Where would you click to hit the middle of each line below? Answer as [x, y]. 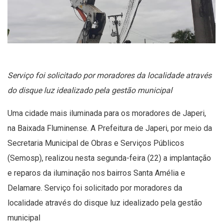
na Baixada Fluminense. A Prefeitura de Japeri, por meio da [110, 128]
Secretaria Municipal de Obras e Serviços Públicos [96, 143]
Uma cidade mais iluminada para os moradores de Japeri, [107, 113]
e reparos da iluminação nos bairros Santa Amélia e [96, 173]
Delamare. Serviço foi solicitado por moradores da [95, 188]
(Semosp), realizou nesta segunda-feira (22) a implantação [109, 158]
